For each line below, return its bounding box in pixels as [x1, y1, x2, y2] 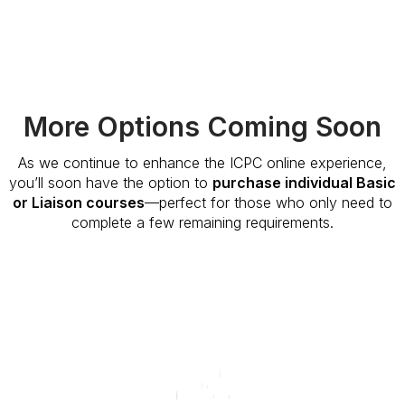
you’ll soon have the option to [9, 174, 212, 192]
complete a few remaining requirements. [71, 213, 334, 231]
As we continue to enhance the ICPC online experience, [18, 154, 387, 172]
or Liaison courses [13, 193, 145, 212]
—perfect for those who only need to [145, 193, 392, 212]
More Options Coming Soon [24, 110, 381, 143]
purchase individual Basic [212, 174, 396, 192]
